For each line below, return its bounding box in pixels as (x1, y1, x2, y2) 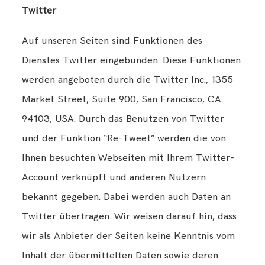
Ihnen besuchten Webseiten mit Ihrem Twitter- (22, 151, 235, 164)
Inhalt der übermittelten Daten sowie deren (22, 249, 219, 261)
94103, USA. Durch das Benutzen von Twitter (22, 112, 225, 125)
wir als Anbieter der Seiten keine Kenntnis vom (22, 230, 235, 242)
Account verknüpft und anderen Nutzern (22, 171, 206, 183)
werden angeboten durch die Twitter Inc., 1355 (22, 73, 234, 86)
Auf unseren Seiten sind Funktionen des (22, 34, 203, 47)
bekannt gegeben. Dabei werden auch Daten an (22, 190, 231, 203)
